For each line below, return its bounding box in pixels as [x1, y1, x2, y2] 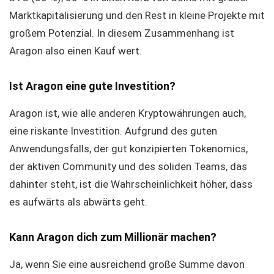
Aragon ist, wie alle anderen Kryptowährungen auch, [9, 107, 246, 119]
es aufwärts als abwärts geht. [9, 196, 147, 208]
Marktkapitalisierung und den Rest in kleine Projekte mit [9, 9, 265, 21]
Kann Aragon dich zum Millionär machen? [9, 231, 217, 243]
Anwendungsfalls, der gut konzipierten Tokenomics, [9, 143, 248, 155]
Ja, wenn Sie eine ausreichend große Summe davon [9, 258, 245, 270]
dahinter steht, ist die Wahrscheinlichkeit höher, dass [9, 178, 253, 190]
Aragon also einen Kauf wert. [9, 45, 142, 57]
